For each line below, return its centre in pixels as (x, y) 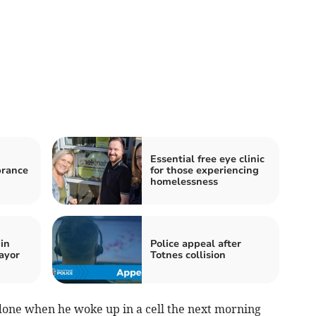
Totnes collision (188, 255)
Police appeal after (196, 243)
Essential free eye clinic (207, 159)
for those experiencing (205, 170)
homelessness (184, 181)
